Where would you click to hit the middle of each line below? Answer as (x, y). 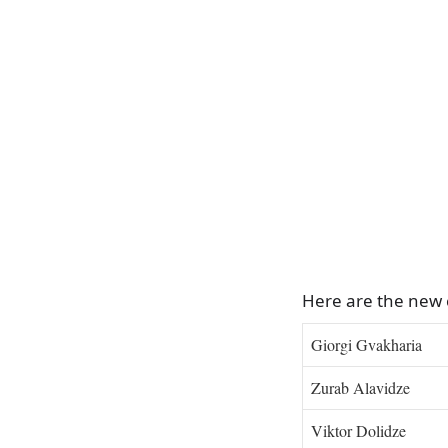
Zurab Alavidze (360, 387)
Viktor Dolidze (358, 430)
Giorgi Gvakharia (366, 344)
